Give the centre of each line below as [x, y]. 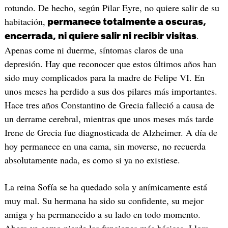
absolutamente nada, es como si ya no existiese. [92, 160]
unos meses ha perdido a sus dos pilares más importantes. [111, 91]
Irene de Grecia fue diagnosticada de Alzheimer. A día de [111, 132]
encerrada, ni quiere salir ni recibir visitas [100, 36]
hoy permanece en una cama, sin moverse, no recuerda [105, 146]
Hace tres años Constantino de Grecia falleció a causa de [109, 105]
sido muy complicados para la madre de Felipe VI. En [104, 77]
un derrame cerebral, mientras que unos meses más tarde [109, 118]
